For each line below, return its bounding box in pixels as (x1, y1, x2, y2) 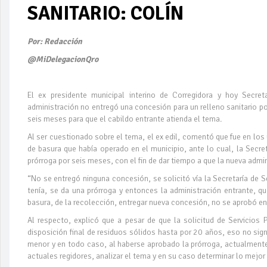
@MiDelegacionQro (27, 54, 100, 64)
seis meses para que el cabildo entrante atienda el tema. (27, 113, 222, 124)
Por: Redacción (27, 36, 84, 46)
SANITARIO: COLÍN (27, 1, 184, 25)
